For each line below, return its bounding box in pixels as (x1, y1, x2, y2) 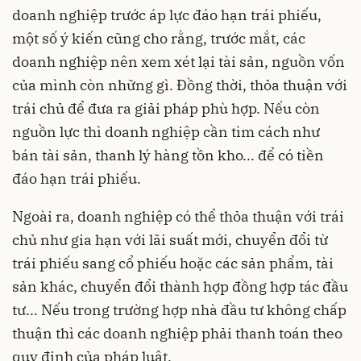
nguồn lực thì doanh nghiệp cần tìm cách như (12, 122, 320, 141)
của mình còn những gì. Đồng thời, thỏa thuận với (12, 75, 347, 94)
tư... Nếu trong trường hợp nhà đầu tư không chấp (12, 300, 346, 319)
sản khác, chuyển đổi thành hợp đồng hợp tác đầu (12, 276, 348, 296)
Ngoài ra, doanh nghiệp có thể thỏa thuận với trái (12, 206, 344, 226)
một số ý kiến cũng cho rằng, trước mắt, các (12, 28, 305, 48)
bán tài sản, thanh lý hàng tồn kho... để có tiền (12, 145, 324, 164)
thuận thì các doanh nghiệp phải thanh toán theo (12, 323, 342, 342)
